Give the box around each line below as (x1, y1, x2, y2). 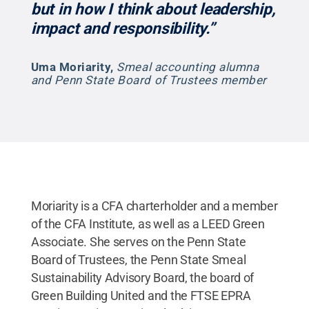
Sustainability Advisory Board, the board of (30, 270, 255, 285)
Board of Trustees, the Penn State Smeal (30, 252, 246, 267)
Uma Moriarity (30, 59, 111, 74)
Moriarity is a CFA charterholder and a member (30, 198, 278, 213)
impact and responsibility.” (30, 19, 215, 38)
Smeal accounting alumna (117, 59, 259, 74)
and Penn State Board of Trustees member (30, 72, 267, 87)
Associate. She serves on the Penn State (30, 234, 246, 249)
